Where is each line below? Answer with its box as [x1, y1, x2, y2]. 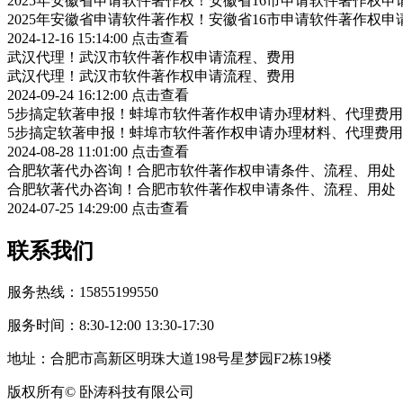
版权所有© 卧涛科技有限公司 [7, 383, 198, 399]
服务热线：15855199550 [7, 283, 158, 300]
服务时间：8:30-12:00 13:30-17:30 [7, 317, 214, 333]
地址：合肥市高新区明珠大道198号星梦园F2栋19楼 [7, 350, 332, 366]
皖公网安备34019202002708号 [198, 383, 385, 399]
